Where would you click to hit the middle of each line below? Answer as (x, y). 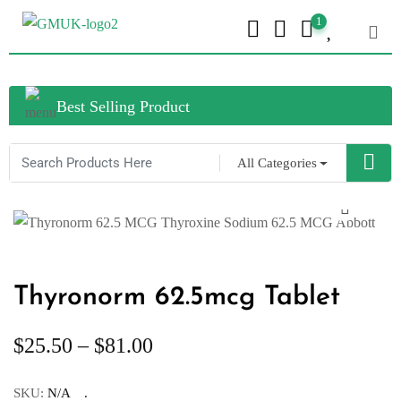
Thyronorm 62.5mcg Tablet (177, 298)
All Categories (277, 163)
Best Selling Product (123, 107)
